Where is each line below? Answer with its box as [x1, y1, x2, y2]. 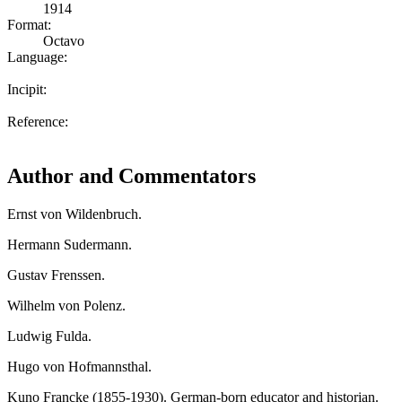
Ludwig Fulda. [7, 328, 92, 344]
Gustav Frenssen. [7, 267, 105, 283]
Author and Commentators [7, 163, 256, 188]
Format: [7, 16, 51, 32]
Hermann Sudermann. [7, 236, 132, 252]
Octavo [43, 32, 84, 48]
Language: [7, 48, 67, 65]
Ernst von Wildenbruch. [7, 205, 142, 222]
